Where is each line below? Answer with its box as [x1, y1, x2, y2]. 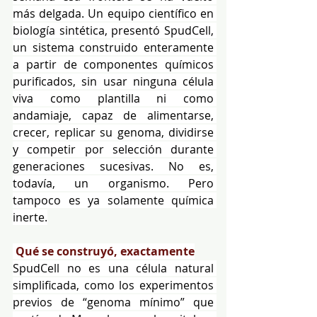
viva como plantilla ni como [13, 90, 214, 106]
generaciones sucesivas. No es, [13, 158, 214, 174]
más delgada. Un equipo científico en [13, 5, 214, 21]
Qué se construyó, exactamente [16, 243, 195, 259]
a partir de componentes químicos [13, 56, 214, 72]
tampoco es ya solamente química [13, 192, 214, 208]
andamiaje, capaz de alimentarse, [13, 107, 214, 123]
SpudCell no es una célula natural [13, 260, 214, 276]
